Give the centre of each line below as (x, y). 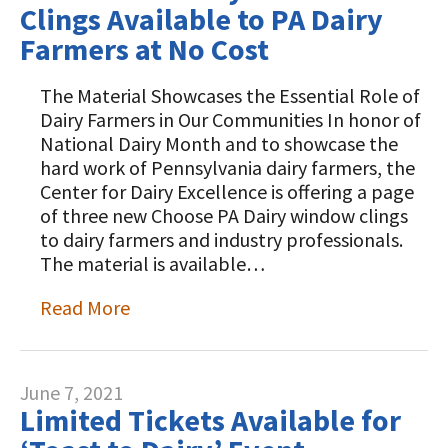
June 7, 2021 (71, 392)
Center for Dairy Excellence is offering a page (227, 191)
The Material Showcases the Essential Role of (230, 95)
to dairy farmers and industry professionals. (221, 239)
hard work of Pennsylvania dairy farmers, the (227, 167)
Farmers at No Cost (144, 49)
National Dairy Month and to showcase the (219, 143)
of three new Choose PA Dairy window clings (224, 215)
